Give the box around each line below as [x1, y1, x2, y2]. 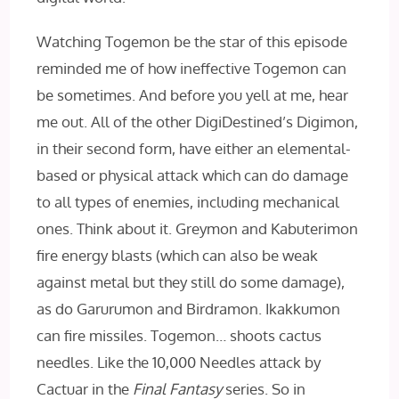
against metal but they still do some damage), [37, 273, 346, 292]
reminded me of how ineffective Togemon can [37, 59, 347, 78]
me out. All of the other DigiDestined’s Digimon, [37, 112, 359, 132]
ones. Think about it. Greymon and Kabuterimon [37, 219, 359, 239]
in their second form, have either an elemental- [37, 139, 352, 159]
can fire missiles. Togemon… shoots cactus [37, 326, 322, 346]
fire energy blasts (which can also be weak [37, 246, 319, 265]
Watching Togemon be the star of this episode [37, 32, 348, 52]
